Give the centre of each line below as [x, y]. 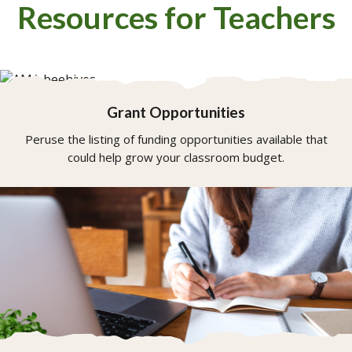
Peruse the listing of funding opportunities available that [176, 139]
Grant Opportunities [176, 112]
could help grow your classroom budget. [176, 158]
